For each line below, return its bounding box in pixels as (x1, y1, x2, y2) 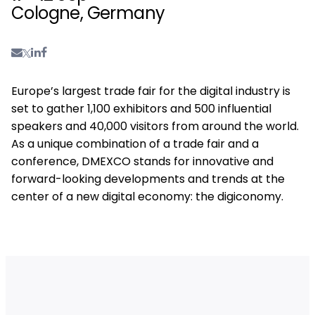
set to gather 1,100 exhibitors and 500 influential (11, 100, 271, 117)
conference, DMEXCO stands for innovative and (11, 153, 274, 169)
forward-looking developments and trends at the (11, 170, 285, 187)
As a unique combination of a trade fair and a (11, 135, 259, 152)
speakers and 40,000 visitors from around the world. (11, 117, 299, 134)
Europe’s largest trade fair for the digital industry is (11, 82, 290, 99)
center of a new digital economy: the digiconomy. (11, 188, 283, 205)
